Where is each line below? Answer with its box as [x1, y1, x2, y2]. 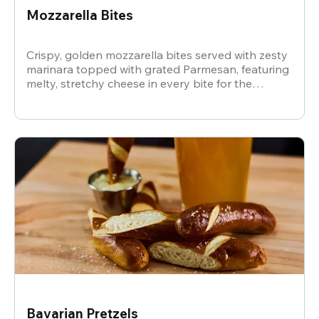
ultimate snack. [26, 90, 105, 105]
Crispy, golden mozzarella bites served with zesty [26, 48, 288, 63]
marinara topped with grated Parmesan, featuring [26, 62, 289, 77]
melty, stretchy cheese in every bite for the [26, 76, 252, 91]
